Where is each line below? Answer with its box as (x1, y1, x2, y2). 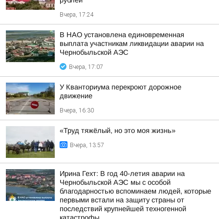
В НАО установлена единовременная (60, 31, 184, 39)
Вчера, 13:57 (70, 142, 104, 149)
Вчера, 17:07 (69, 64, 103, 70)
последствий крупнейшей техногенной (60, 205, 186, 213)
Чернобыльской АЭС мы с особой (60, 178, 171, 186)
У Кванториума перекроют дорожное (60, 83, 181, 91)
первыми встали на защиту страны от (60, 196, 184, 204)
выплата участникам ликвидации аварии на (60, 40, 204, 47)
